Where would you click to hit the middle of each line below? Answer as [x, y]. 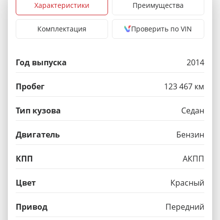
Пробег [30, 86]
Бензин [190, 135]
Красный [187, 183]
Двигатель [38, 135]
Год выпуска [41, 62]
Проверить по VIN [162, 29]
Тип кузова [38, 110]
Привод [32, 207]
